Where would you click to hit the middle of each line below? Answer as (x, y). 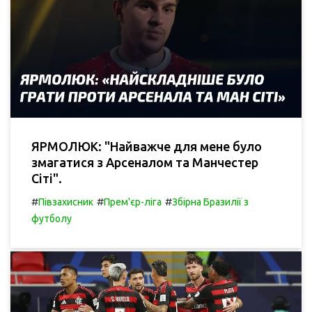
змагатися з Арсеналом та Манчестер (145, 162)
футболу (52, 218)
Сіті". (47, 178)
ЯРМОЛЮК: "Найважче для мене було (147, 146)
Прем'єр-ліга (133, 202)
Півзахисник (66, 202)
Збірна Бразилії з (210, 202)
